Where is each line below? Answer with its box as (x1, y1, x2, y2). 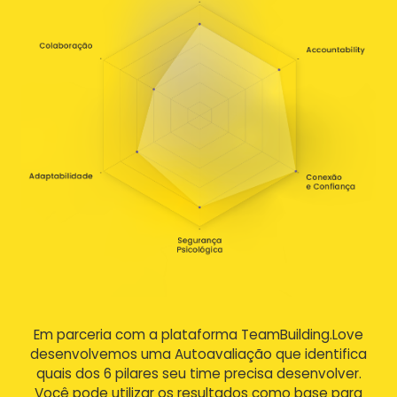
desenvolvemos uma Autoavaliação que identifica (30, 345, 367, 363)
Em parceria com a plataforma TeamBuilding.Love (34, 325, 363, 344)
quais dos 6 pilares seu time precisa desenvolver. (35, 364, 362, 383)
